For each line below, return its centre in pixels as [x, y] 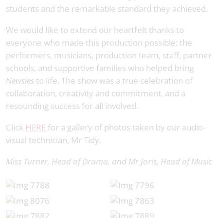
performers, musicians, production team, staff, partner [109, 55]
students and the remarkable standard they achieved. [107, 8]
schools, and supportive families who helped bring [100, 68]
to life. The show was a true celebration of [113, 80]
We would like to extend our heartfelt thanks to [95, 30]
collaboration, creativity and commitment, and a [96, 93]
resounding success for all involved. [72, 106]
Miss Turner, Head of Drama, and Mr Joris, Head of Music [109, 161]
